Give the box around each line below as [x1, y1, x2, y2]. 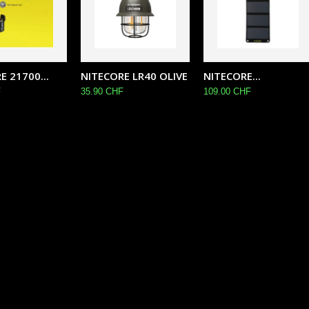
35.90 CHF [81, 86, 123, 97]
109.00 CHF [203, 86, 251, 97]
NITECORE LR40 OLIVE [81, 69, 188, 83]
